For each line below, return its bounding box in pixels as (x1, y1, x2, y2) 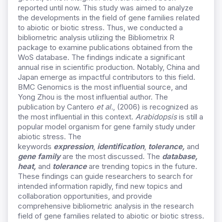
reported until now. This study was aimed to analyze (18, 3, 193, 13)
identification (97, 142, 144, 152)
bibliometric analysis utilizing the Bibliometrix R (18, 33, 174, 43)
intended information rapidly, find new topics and (18, 181, 182, 191)
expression (54, 142, 93, 152)
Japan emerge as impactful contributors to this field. (18, 72, 195, 82)
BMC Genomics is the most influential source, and (18, 82, 187, 92)
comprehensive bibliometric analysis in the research (18, 201, 194, 211)
